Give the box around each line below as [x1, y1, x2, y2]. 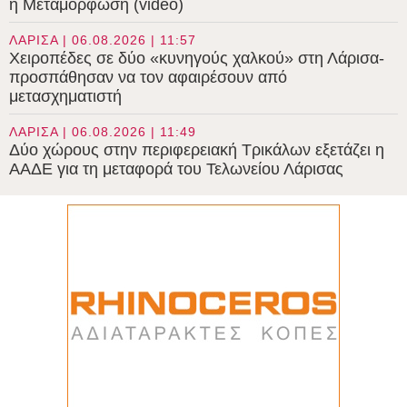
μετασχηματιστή [9, 87, 122, 106]
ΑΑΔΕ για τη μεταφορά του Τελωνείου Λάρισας [9, 160, 343, 179]
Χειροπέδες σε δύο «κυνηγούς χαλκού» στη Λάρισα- [9, 49, 384, 68]
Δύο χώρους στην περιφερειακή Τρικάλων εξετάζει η [9, 141, 384, 160]
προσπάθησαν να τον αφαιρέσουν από [9, 68, 287, 87]
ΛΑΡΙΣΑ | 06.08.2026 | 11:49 [9, 124, 196, 140]
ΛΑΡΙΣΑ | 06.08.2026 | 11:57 [9, 33, 196, 48]
